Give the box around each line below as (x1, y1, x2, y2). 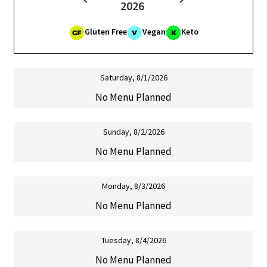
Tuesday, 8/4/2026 (101, 235, 166, 246)
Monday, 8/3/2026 (102, 181, 165, 192)
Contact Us (13, 46, 59, 59)
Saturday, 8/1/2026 (100, 72, 167, 83)
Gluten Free (84, 26, 127, 38)
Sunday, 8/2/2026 (103, 126, 164, 138)
